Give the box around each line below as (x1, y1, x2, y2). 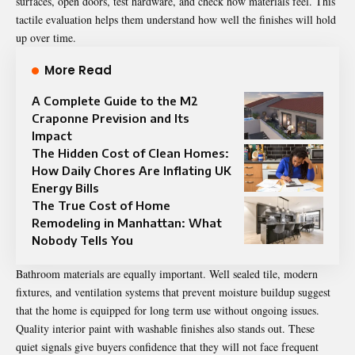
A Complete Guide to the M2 (32, 94, 198, 109)
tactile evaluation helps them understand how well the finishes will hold (16, 12, 336, 28)
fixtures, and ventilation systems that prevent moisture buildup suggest (16, 284, 330, 300)
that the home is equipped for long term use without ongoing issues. (16, 303, 319, 319)
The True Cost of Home (32, 198, 170, 213)
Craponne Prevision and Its (32, 111, 189, 126)
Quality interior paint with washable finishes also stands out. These (16, 321, 315, 337)
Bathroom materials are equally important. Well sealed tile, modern (16, 266, 318, 282)
